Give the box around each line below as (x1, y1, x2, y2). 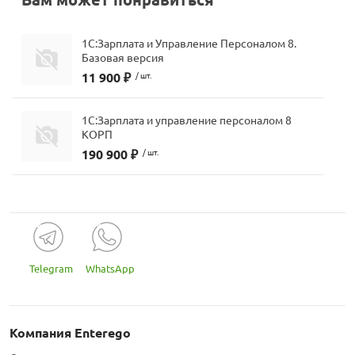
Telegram (29, 261, 73, 276)
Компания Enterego (10, 324, 131, 342)
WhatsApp (86, 261, 135, 276)
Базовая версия (82, 49, 164, 64)
